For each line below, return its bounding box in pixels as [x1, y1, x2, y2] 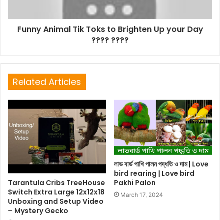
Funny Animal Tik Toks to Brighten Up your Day [17, 23, 203, 35]
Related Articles [13, 75, 81, 88]
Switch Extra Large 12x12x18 [8, 187, 105, 197]
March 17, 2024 [120, 191, 163, 199]
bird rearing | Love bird [114, 168, 194, 179]
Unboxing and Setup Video [8, 196, 104, 206]
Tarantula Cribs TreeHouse [8, 177, 105, 188]
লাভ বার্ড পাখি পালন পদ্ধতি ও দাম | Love [114, 159, 209, 169]
